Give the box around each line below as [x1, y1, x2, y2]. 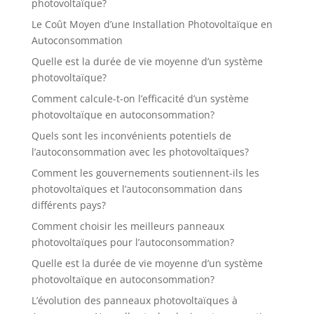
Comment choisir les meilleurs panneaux [31, 219, 224, 233]
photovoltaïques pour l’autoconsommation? [31, 235, 234, 249]
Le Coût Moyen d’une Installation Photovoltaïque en [31, 18, 273, 31]
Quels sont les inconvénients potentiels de [31, 129, 231, 142]
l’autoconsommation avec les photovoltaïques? [31, 145, 249, 158]
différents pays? [31, 198, 106, 212]
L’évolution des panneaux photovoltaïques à [31, 294, 238, 307]
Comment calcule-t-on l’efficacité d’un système [31, 92, 249, 105]
